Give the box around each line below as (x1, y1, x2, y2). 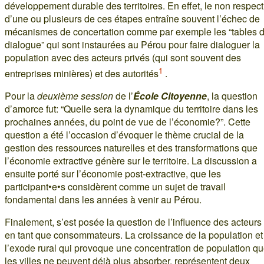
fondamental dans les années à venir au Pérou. (5, 193, 202, 207)
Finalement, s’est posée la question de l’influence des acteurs (5, 215, 262, 229)
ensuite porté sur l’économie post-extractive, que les (5, 167, 221, 181)
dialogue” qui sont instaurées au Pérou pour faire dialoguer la (5, 38, 260, 51)
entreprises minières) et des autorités (5, 67, 159, 81)
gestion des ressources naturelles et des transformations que (5, 141, 258, 155)
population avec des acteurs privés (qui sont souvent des (5, 51, 241, 64)
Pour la (5, 89, 37, 103)
